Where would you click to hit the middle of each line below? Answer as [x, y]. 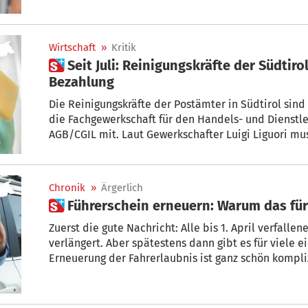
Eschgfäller [76, 273]
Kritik [124, 48]
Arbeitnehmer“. [87, 165]
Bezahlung [81, 82]
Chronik [67, 187]
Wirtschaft [72, 48]
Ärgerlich [122, 187]
